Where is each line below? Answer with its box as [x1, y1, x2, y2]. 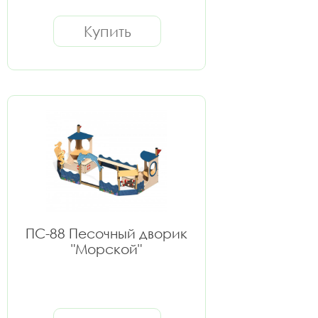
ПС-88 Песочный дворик [26, 225, 187, 241]
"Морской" [71, 241, 142, 257]
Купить [83, 22, 131, 40]
